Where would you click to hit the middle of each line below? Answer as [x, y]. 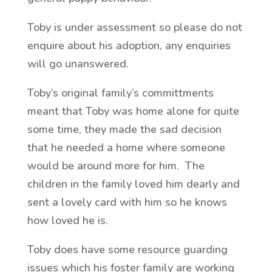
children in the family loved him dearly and [133, 184]
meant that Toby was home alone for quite [133, 111]
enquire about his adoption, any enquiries [129, 46]
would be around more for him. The [116, 166]
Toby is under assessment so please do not [134, 27]
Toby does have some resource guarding [127, 250]
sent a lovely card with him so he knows [127, 202]
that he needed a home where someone [126, 148]
